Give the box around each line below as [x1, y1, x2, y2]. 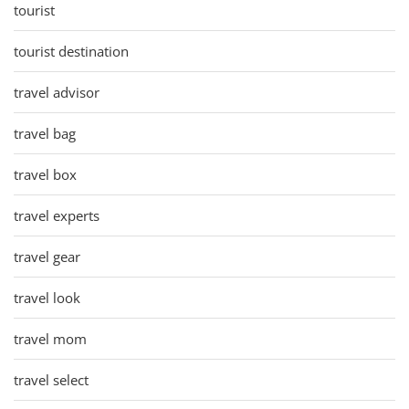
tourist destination [14, 41, 129, 60]
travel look [14, 288, 80, 307]
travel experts [14, 205, 100, 225]
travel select [14, 370, 89, 389]
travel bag [14, 123, 76, 142]
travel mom [14, 329, 87, 348]
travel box [14, 164, 77, 184]
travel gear [14, 246, 80, 266]
